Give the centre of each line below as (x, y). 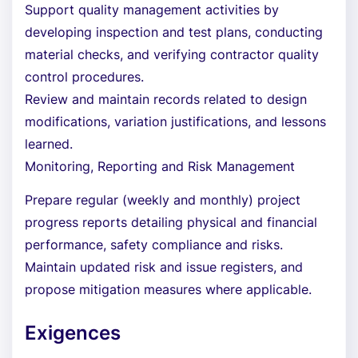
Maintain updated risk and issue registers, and (164, 267)
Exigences (73, 333)
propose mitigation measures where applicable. (168, 289)
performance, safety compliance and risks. (154, 245)
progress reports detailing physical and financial (171, 222)
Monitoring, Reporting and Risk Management (160, 166)
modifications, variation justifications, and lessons (175, 121)
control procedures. (84, 77)
